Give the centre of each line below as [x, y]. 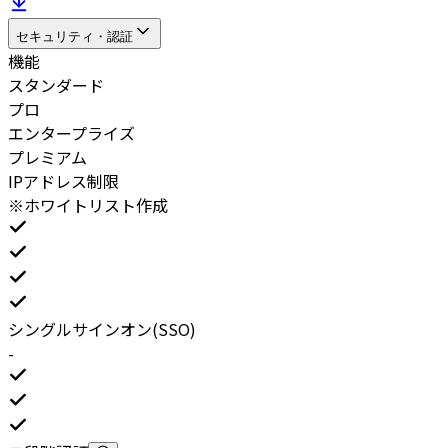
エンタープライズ [71, 133]
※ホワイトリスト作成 [88, 205]
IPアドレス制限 [63, 181]
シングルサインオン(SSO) [102, 329]
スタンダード [56, 85]
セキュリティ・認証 [74, 37]
